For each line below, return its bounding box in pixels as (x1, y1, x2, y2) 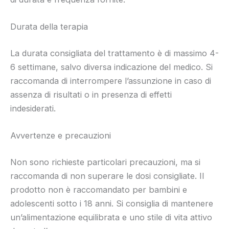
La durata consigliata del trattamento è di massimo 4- (10, 48, 219, 58)
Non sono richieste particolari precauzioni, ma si (10, 156, 200, 167)
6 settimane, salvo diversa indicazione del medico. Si (10, 61, 213, 72)
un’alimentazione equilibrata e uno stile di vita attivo (10, 212, 212, 222)
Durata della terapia (10, 21, 88, 32)
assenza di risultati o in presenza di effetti (10, 89, 172, 100)
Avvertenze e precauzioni (10, 130, 111, 141)
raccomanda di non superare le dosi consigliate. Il (10, 170, 204, 181)
